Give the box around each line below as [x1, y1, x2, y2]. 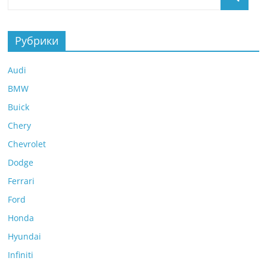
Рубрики [15, 33, 59, 48]
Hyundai [8, 231, 42, 243]
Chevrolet [8, 138, 46, 150]
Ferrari [8, 175, 35, 187]
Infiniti [8, 249, 34, 261]
